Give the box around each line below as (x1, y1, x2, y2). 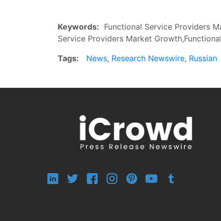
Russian (189, 53, 217, 63)
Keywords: (58, 22, 99, 32)
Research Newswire (111, 53, 184, 63)
